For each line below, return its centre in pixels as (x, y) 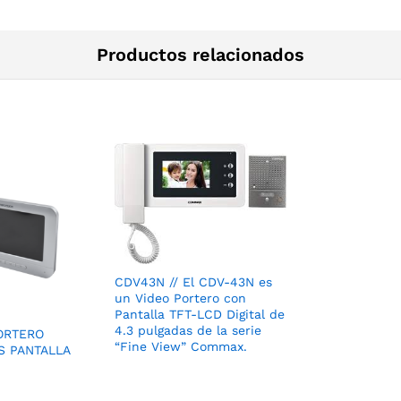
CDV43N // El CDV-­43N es (193, 282)
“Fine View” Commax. (181, 347)
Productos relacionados (200, 54)
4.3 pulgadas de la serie (188, 331)
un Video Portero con (180, 299)
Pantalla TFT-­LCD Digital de (200, 315)
